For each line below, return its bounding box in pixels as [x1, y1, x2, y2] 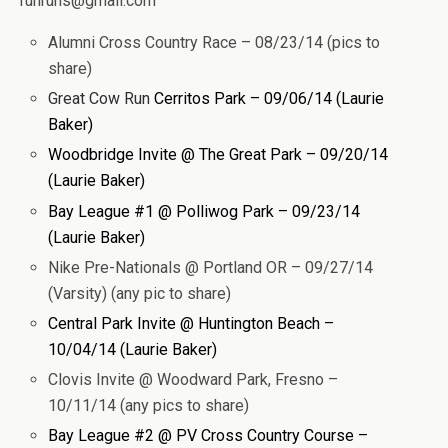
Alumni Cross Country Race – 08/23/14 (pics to [48, 33, 381, 52]
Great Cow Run [48, 89, 155, 109]
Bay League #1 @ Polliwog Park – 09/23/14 [48, 201, 361, 221]
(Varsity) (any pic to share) [48, 283, 232, 303]
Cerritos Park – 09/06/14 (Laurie [154, 89, 385, 109]
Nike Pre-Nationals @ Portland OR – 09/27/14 [48, 257, 374, 277]
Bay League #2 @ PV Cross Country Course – [48, 426, 369, 446]
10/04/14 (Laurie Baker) [48, 339, 218, 359]
